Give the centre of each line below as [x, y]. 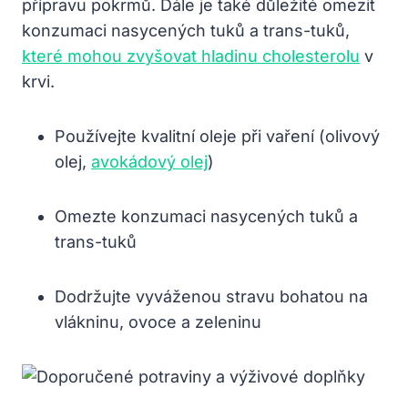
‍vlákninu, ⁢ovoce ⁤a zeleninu [158, 321]
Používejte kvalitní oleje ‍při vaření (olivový [217, 136]
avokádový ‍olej [149, 161]
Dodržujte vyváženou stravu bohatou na [211, 296]
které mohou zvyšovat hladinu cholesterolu [191, 56]
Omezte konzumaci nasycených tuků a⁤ [206, 216]
